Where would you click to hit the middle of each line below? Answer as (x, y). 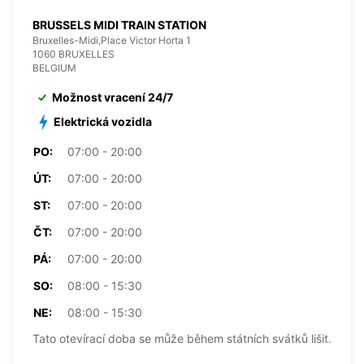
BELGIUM (54, 67)
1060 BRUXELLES (74, 54)
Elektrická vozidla (103, 121)
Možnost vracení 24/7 (113, 97)
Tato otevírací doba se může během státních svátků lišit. (182, 338)
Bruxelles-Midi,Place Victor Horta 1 (112, 40)
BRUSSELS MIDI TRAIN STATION (119, 24)
